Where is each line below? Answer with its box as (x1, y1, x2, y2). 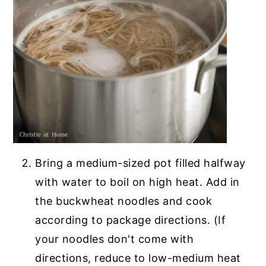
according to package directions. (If (35, 214, 226, 227)
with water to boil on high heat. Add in (35, 176, 240, 189)
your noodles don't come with (35, 233, 194, 246)
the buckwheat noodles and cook (35, 195, 213, 208)
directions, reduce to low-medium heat (35, 252, 241, 265)
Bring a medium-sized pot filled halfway (35, 157, 246, 170)
